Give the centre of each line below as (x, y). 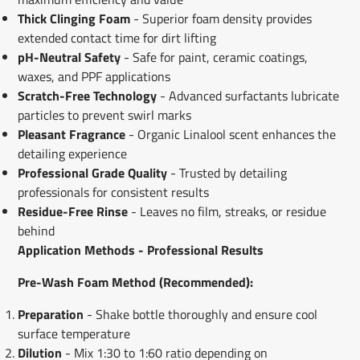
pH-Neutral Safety (69, 57)
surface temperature (74, 333)
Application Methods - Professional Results (140, 250)
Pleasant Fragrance (71, 134)
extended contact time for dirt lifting (117, 37)
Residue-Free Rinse (72, 211)
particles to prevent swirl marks (104, 115)
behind (36, 230)
